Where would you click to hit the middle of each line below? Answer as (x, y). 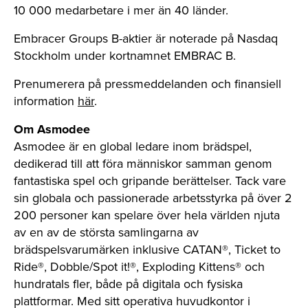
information (46, 101)
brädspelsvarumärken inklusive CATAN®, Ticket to (147, 250)
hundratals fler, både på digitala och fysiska (128, 284)
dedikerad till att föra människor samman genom (143, 164)
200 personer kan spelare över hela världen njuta (147, 215)
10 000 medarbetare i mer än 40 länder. (121, 10)
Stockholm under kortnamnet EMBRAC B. (125, 56)
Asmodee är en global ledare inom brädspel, (133, 146)
